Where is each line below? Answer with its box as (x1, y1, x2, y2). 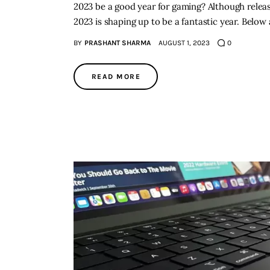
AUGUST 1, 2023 (158, 39, 210, 48)
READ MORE (92, 72, 140, 81)
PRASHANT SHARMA (84, 39, 151, 48)
